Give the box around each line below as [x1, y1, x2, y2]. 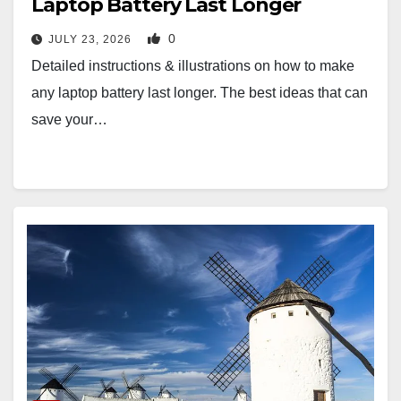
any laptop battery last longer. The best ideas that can [31, 85, 368, 101]
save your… [31, 112, 107, 128]
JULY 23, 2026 [48, 33, 135, 47]
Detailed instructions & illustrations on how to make [31, 58, 354, 74]
